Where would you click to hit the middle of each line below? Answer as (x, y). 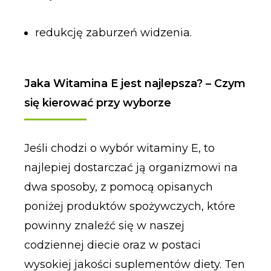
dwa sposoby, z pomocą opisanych (118, 187)
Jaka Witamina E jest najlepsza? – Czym (135, 83)
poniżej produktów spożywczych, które (129, 206)
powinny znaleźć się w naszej (104, 225)
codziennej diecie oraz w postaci (112, 245)
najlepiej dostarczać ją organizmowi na (131, 167)
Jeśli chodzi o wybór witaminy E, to (119, 148)
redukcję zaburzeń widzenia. (113, 33)
